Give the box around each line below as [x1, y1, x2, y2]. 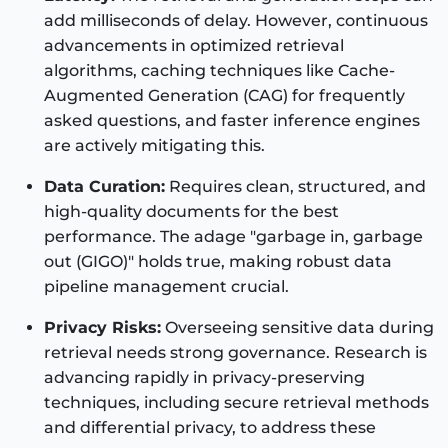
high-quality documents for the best [44, 201, 339, 221]
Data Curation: [44, 176, 165, 196]
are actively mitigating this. [44, 135, 265, 155]
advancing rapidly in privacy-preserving [44, 367, 365, 387]
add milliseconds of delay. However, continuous [44, 10, 428, 30]
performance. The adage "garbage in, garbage [44, 226, 423, 246]
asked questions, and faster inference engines [44, 110, 420, 130]
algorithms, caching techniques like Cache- [44, 60, 395, 80]
